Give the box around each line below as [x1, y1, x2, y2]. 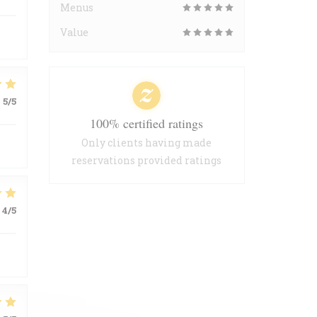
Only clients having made [81, 136, 212, 149]
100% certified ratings [90, 115, 204, 132]
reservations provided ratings [71, 154, 222, 167]
